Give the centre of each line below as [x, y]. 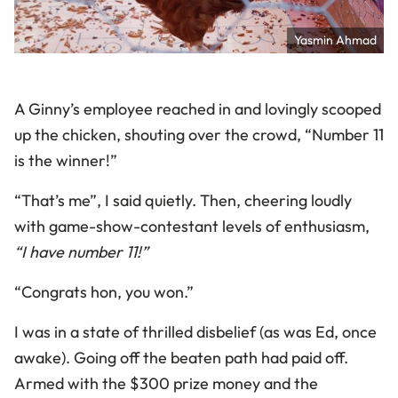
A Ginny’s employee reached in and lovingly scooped [198, 109]
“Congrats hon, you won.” [104, 292]
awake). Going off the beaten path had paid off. [181, 358]
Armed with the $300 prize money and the [166, 383]
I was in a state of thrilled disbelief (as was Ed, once [195, 332]
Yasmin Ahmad [335, 40]
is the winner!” [66, 160]
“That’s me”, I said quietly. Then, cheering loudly [183, 200]
